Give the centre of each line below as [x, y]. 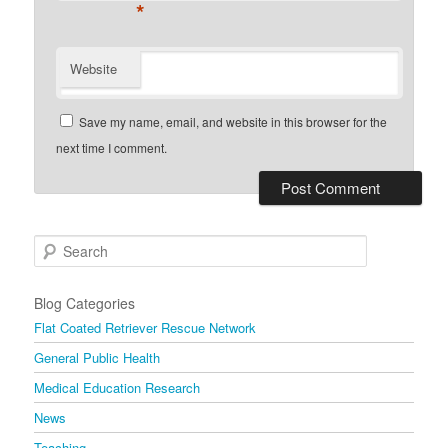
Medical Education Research [117, 387]
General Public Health [97, 357]
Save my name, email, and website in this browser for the [233, 122]
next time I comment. [112, 148]
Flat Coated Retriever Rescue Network [145, 327]
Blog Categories [85, 302]
